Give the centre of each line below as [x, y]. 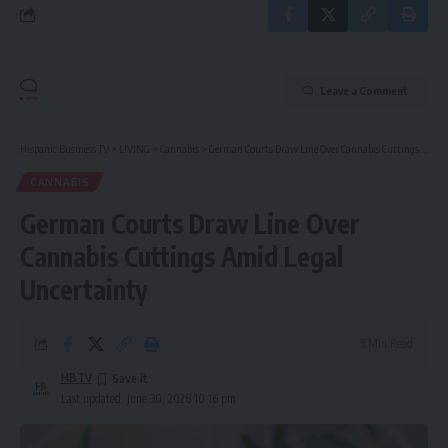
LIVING [134, 148]
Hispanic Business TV [64, 148]
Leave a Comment [364, 90]
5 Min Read [386, 343]
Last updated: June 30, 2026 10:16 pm [148, 398]
